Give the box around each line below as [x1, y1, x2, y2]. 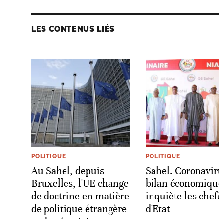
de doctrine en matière [31, 190, 129, 202]
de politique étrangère [31, 202, 127, 215]
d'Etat [146, 202, 170, 215]
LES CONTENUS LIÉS [31, 24, 115, 34]
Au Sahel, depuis [31, 164, 104, 177]
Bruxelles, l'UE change [31, 177, 129, 190]
